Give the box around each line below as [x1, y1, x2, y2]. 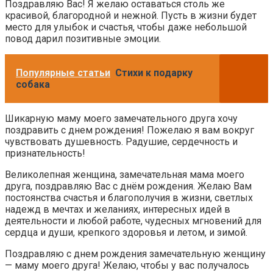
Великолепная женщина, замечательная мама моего [5, 168, 244, 180]
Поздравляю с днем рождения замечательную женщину [5, 247, 266, 260]
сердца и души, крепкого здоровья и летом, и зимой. [5, 226, 247, 238]
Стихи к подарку [115, 66, 193, 79]
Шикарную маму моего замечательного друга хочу [5, 112, 238, 124]
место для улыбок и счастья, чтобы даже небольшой [5, 21, 247, 33]
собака [16, 78, 50, 90]
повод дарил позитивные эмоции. [5, 32, 161, 44]
